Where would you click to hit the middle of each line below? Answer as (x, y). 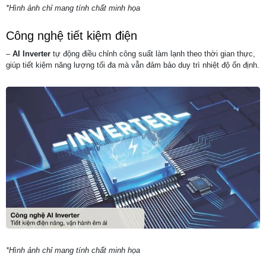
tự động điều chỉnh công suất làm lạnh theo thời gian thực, (153, 53)
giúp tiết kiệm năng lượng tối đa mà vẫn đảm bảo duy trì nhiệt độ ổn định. (133, 65)
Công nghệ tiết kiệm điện (72, 35)
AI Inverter (31, 53)
